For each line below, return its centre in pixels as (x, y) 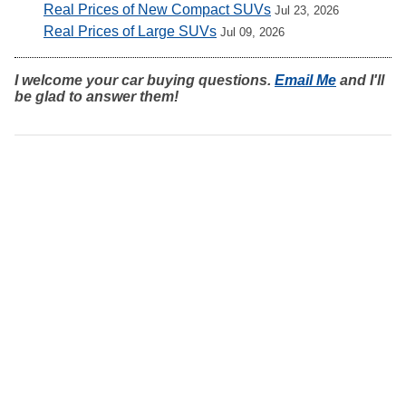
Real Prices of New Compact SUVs (157, 10)
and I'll (360, 81)
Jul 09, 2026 (252, 33)
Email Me (305, 81)
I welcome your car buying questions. (145, 81)
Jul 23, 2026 (307, 11)
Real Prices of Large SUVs (130, 32)
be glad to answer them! (97, 97)
